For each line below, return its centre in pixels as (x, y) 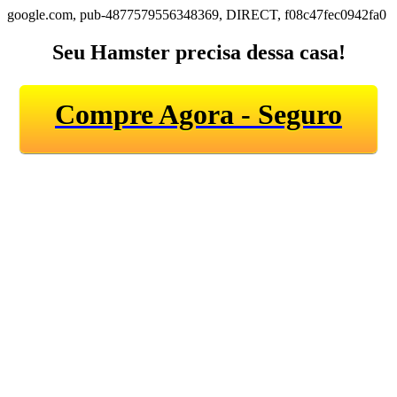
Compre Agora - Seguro (198, 114)
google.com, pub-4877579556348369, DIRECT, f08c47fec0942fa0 (197, 15)
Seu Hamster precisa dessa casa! (198, 52)
